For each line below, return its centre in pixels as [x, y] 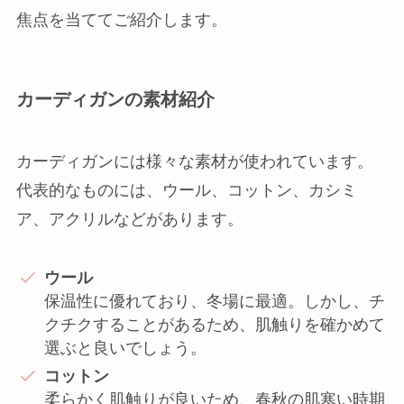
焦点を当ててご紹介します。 [121, 19]
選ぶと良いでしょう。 [126, 349]
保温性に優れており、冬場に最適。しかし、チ [215, 302]
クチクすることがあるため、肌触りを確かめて [215, 325]
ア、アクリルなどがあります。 [129, 220]
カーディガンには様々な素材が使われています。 [194, 162]
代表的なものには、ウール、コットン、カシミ [186, 191]
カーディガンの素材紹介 [115, 100]
